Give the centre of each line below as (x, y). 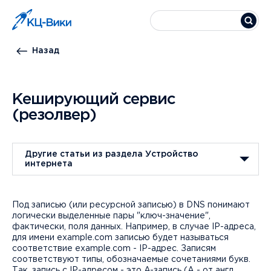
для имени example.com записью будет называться (120, 238)
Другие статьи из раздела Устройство (112, 154)
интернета (49, 164)
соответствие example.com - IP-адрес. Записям (114, 249)
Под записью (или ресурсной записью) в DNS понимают (131, 205)
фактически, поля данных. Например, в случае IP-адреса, (134, 227)
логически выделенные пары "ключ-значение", (111, 216)
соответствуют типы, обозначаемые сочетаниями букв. (131, 260)
